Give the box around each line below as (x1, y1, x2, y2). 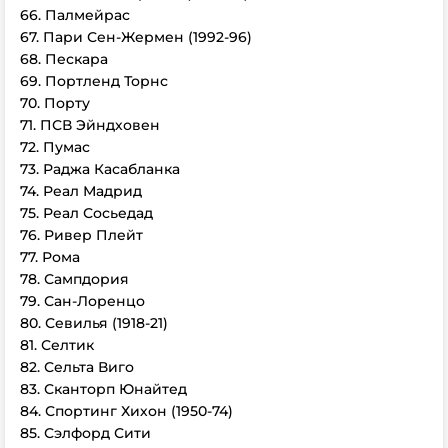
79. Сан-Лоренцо (20, 292, 145, 310)
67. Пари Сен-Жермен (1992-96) (20, 28, 252, 46)
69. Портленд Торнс (20, 72, 168, 90)
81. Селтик (20, 336, 94, 354)
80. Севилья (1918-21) (20, 314, 168, 332)
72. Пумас (20, 138, 90, 156)
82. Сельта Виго (20, 358, 134, 376)
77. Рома (20, 248, 80, 266)
